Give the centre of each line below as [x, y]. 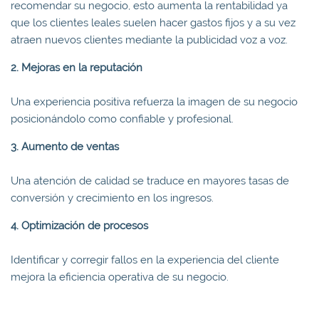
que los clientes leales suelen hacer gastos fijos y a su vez [153, 22]
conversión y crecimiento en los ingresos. [112, 198]
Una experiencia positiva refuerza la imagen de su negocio [154, 101]
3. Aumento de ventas [65, 146]
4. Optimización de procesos [79, 225]
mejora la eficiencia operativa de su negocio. [120, 277]
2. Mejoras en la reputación [77, 67]
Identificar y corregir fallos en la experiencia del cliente [145, 260]
